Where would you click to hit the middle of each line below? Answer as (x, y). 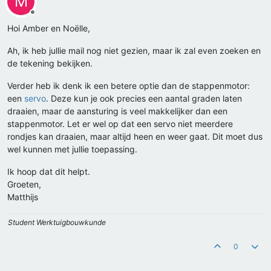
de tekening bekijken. (50, 64)
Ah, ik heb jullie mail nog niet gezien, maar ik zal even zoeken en (134, 51)
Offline (43, 17)
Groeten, (24, 184)
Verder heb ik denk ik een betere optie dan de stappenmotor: (129, 86)
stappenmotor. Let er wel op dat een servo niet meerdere (120, 124)
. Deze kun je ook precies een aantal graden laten (144, 99)
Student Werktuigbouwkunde (57, 223)
